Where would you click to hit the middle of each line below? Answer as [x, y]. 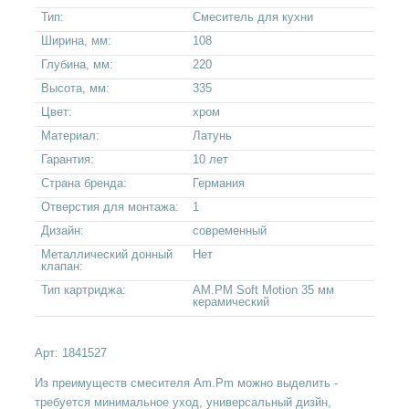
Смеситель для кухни [252, 17]
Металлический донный [106, 254]
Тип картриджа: [83, 290]
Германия [218, 183]
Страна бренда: [84, 183]
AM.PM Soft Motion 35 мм [263, 290]
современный [229, 231]
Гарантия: [67, 159]
